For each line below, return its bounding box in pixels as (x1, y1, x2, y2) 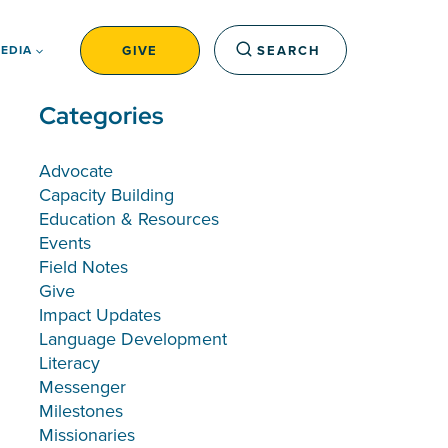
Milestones (38, 398, 123, 423)
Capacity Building (38, 182, 174, 207)
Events (38, 230, 91, 255)
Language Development (38, 326, 227, 351)
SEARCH (257, 40, 321, 60)
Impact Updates (38, 302, 161, 327)
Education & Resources (38, 206, 219, 231)
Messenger (38, 374, 126, 399)
